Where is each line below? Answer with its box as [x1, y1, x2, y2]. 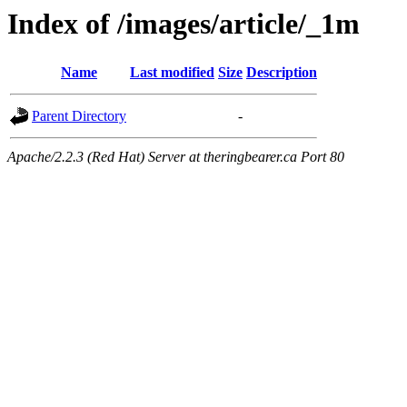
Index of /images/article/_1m [7, 7, 360, 40]
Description [246, 65, 317, 81]
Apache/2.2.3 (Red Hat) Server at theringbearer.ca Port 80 [7, 149, 344, 165]
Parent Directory [32, 108, 126, 124]
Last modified [130, 65, 214, 81]
